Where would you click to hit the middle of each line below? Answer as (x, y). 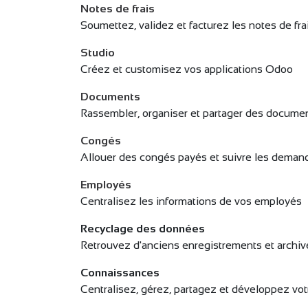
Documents (110, 97)
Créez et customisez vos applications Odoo (187, 69)
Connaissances (120, 273)
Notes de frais (118, 9)
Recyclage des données (143, 229)
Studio (98, 53)
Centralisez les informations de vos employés (191, 201)
